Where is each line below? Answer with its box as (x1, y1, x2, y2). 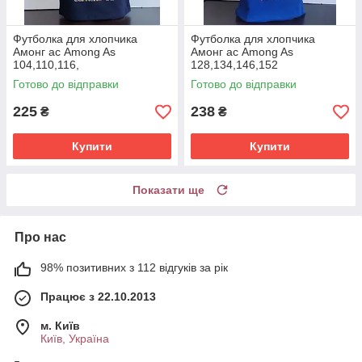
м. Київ (40, 319, 80, 333)
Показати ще (133, 183, 204, 197)
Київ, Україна (40, 332, 109, 346)
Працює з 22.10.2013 (40, 290, 156, 304)
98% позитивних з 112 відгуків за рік (40, 261, 228, 275)
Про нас (15, 230, 66, 245)
